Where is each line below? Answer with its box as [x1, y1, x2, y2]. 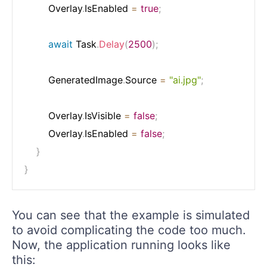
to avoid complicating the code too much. [12, 223, 246, 238]
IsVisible [85, 110, 124, 122]
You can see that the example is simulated [12, 208, 250, 223]
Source [125, 74, 160, 86]
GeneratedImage [24, 74, 123, 86]
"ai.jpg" [169, 74, 201, 86]
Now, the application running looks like [12, 238, 231, 253]
